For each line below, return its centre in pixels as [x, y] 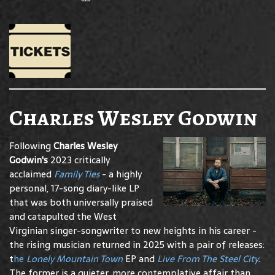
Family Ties [77, 174]
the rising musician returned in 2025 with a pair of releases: [137, 244]
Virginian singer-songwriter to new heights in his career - [133, 230]
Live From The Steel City [208, 258]
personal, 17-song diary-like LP [74, 188]
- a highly [122, 174]
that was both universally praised [81, 202]
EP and [141, 258]
